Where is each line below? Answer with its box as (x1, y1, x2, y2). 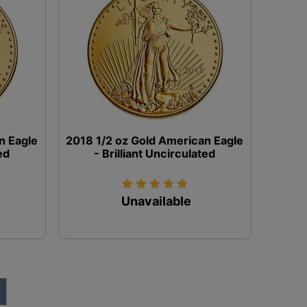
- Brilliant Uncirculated (94, 146, 216, 160)
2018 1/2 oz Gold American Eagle (66, 133, 244, 147)
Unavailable (121, 193, 192, 208)
